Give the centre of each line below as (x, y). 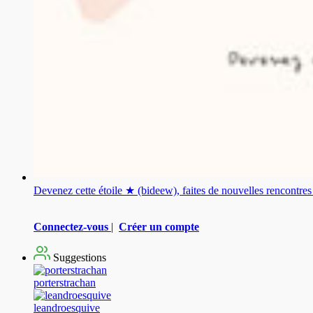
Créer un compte (159, 226)
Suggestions (78, 257)
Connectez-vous (71, 226)
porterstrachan (65, 282)
